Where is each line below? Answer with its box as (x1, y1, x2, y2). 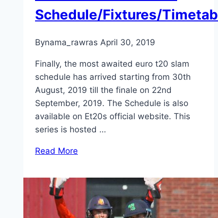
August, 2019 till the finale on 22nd (35, 85, 172, 95)
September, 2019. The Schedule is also (35, 98, 188, 109)
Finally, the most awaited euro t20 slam (35, 59, 189, 69)
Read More (35, 146, 78, 156)
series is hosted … (35, 125, 106, 135)
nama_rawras (45, 37, 98, 48)
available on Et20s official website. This (35, 111, 190, 122)
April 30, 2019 (100, 37, 155, 48)
